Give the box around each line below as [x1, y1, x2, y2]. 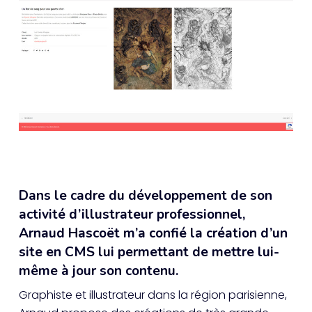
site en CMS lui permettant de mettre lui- [18, 243, 279, 262]
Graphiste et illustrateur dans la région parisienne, [18, 287, 287, 304]
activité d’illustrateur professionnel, [18, 205, 245, 224]
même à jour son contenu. [18, 262, 178, 281]
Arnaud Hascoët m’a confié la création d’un [18, 224, 288, 243]
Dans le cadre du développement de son [18, 187, 272, 205]
